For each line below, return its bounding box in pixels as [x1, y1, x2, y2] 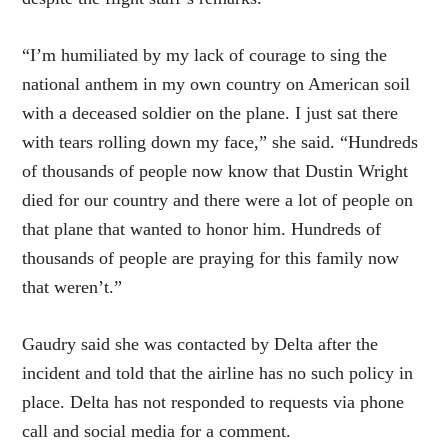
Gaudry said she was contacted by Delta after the [22, 334, 379, 355]
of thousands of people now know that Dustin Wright [22, 161, 409, 182]
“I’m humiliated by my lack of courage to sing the [22, 45, 388, 66]
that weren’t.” [22, 277, 123, 298]
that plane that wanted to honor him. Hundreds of [22, 219, 382, 240]
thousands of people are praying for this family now [22, 248, 400, 269]
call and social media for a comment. [22, 421, 292, 442]
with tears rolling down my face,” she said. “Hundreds [22, 132, 419, 153]
